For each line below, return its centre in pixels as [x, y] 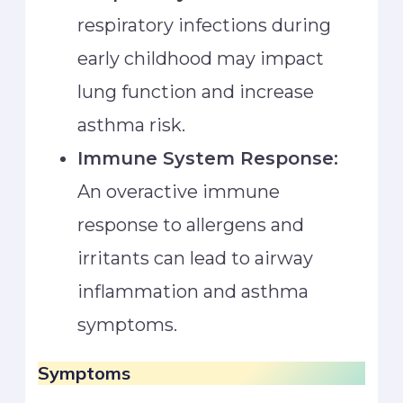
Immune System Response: [208, 159]
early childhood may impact [201, 59]
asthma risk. [132, 125]
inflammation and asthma [193, 292]
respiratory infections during [205, 26]
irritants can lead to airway [196, 259]
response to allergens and [191, 225]
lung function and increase [196, 92]
